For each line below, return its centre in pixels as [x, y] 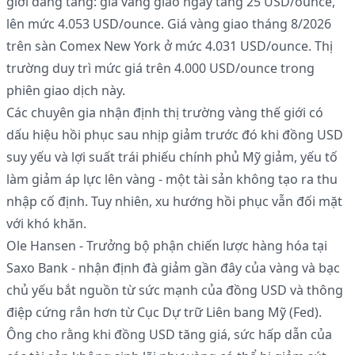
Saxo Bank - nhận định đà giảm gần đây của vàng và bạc [173, 268]
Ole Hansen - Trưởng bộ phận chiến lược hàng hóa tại [167, 246]
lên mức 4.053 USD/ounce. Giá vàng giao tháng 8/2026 [169, 24]
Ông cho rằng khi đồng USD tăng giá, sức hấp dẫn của [169, 335]
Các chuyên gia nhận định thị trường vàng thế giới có [165, 113]
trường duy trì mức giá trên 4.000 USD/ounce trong [160, 69]
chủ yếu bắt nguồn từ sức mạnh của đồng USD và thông [175, 290]
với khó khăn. [46, 224]
